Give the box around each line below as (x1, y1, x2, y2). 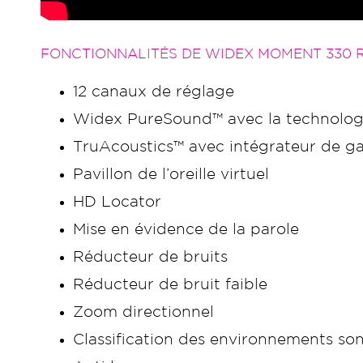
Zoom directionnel (73, 305, 214, 319)
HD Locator (73, 195, 161, 209)
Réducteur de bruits (73, 250, 228, 264)
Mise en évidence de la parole (73, 223, 299, 237)
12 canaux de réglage (73, 85, 234, 99)
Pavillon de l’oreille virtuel (73, 168, 269, 181)
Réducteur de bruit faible (73, 278, 267, 292)
